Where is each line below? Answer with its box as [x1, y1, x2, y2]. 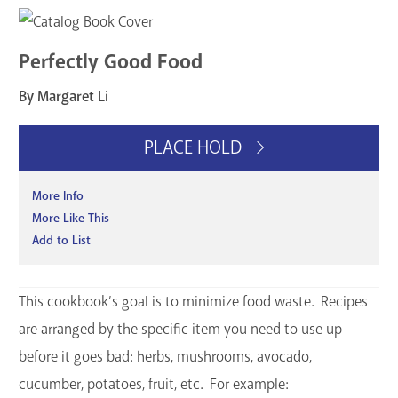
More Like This [32, 211, 109, 227]
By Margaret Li [19, 87, 108, 107]
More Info [32, 188, 84, 204]
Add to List [32, 233, 91, 249]
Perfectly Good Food [19, 48, 203, 75]
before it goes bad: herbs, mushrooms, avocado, [19, 347, 312, 367]
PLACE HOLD [143, 136, 246, 160]
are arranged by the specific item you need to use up [19, 320, 342, 339]
